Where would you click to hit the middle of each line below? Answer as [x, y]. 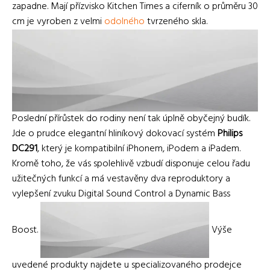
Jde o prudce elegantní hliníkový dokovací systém [115, 134]
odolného [124, 22]
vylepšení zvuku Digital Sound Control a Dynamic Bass [121, 194]
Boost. [26, 230]
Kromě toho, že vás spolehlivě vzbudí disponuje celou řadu [131, 164]
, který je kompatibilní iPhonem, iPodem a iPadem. [139, 149]
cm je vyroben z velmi [58, 22]
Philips [230, 134]
